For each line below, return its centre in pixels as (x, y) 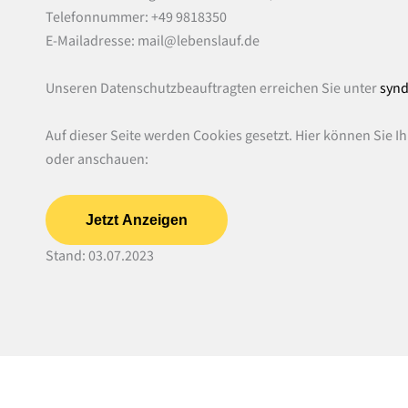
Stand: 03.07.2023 (100, 257)
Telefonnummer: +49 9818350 (136, 18)
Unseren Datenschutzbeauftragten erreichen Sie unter (213, 88)
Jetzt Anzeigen (137, 220)
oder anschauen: (97, 159)
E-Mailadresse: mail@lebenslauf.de (153, 42)
